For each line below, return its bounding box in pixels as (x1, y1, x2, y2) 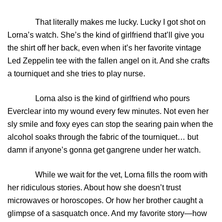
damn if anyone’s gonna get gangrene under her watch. (7, 146, 201, 155)
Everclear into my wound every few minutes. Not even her (7, 107, 209, 116)
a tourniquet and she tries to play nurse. (7, 69, 145, 78)
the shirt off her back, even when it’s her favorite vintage (7, 44, 201, 53)
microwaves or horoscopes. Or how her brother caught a (7, 196, 203, 205)
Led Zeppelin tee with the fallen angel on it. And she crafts (7, 56, 210, 65)
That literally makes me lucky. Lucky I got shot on (7, 18, 206, 27)
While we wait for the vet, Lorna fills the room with (7, 170, 208, 179)
